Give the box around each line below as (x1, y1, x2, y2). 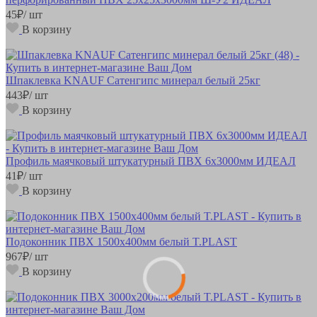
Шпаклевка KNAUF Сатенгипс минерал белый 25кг (6, 74, 260, 86)
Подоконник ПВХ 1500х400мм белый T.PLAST (6, 235, 237, 248)
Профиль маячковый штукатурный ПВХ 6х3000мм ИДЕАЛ (6, 154, 296, 167)
